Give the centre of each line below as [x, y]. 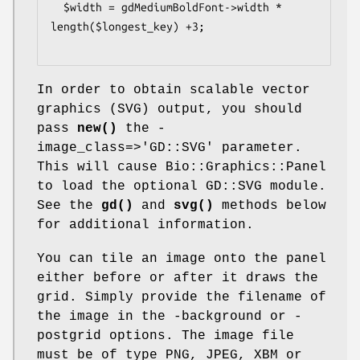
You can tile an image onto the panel [182, 258]
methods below [270, 205]
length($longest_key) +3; [128, 26]
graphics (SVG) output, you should [170, 109]
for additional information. [145, 225]
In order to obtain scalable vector [174, 90]
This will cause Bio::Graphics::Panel [182, 167]
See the [69, 205]
